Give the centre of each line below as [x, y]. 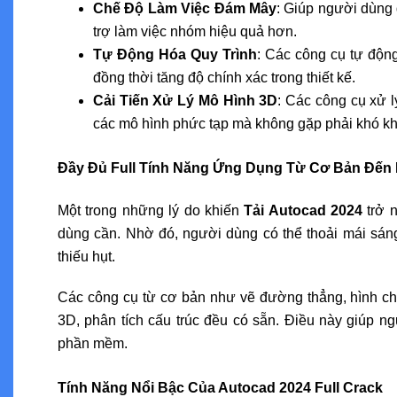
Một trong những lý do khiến [151, 210]
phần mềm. [93, 343]
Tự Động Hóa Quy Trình [175, 54]
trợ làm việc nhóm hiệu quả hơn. [195, 31]
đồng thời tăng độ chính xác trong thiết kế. [224, 77]
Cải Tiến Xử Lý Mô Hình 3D [186, 100]
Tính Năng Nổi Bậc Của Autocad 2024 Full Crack [220, 387]
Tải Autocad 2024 [304, 210]
